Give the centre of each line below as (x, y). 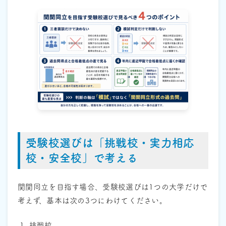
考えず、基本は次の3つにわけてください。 (92, 200)
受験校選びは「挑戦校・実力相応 (110, 143)
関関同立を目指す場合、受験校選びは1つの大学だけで (113, 187)
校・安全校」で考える (82, 158)
